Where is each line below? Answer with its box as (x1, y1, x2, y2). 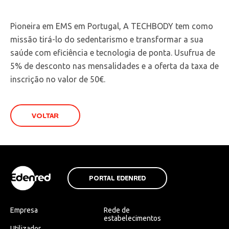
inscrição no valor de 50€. (10, 74, 105, 84)
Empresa (10, 205, 38, 214)
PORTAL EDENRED (89, 174, 146, 182)
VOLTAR (32, 111, 59, 120)
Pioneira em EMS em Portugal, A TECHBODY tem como (10, 21, 213, 31)
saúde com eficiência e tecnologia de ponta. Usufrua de (10, 48, 215, 57)
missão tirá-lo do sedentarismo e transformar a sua (10, 34, 203, 44)
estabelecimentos (103, 214, 161, 222)
